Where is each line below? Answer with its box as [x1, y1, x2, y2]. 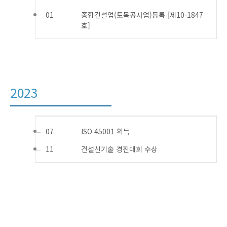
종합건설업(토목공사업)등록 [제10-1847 [81, 10, 204, 20]
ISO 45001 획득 [81, 126, 130, 137]
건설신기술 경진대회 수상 [81, 144, 158, 155]
